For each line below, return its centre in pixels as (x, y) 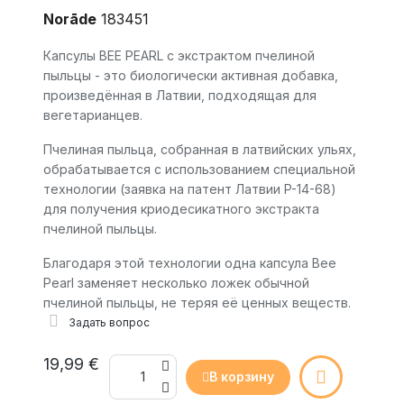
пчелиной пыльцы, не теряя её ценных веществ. (197, 303)
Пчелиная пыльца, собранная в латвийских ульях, (200, 150)
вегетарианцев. (93, 115)
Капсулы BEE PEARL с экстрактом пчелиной (179, 56)
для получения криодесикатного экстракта (181, 209)
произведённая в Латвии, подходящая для (180, 96)
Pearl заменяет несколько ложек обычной (176, 283)
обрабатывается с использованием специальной (199, 170)
